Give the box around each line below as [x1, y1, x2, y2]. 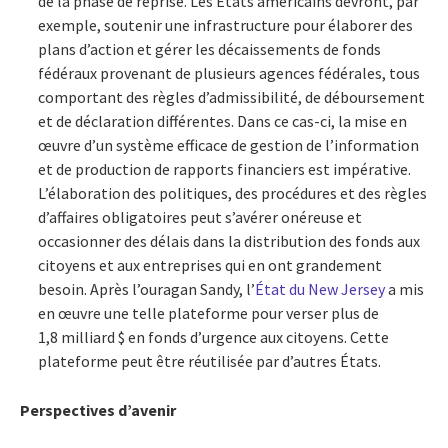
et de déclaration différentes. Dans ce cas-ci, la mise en [38, 110, 407, 131]
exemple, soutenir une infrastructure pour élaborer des [38, 14, 413, 35]
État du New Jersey [255, 278, 385, 299]
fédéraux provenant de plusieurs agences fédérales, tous [38, 62, 420, 83]
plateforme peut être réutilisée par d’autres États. [38, 350, 381, 371]
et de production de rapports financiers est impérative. [38, 158, 411, 179]
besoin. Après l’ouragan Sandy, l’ [38, 278, 255, 299]
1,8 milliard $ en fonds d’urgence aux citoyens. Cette [38, 326, 389, 347]
